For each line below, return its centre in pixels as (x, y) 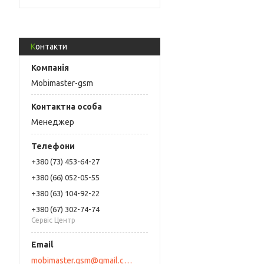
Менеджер (53, 122)
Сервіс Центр (53, 220)
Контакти (51, 47)
